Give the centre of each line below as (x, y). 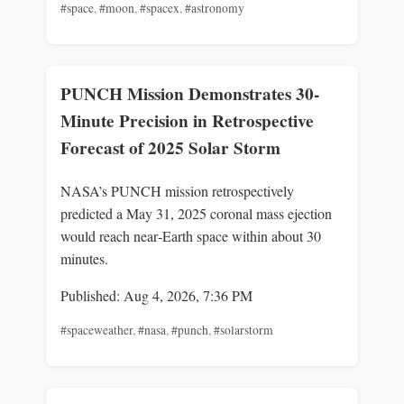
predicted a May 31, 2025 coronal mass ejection (196, 213)
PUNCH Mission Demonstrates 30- (190, 94)
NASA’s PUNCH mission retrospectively (177, 190)
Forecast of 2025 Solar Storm (170, 148)
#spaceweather (96, 330)
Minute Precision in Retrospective (187, 121)
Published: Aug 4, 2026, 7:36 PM (156, 295)
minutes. (84, 258)
